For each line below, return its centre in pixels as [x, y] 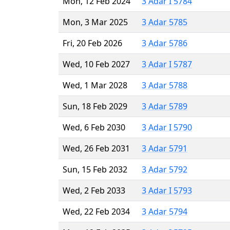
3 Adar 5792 [165, 169]
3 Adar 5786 [165, 43]
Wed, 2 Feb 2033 [94, 190]
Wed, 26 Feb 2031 [96, 148]
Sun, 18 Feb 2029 [95, 106]
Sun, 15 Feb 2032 [95, 169]
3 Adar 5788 [165, 85]
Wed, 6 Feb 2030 [94, 127]
